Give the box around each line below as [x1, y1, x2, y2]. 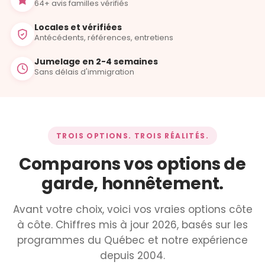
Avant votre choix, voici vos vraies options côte [12, 202, 253, 216]
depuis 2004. [100, 248, 165, 263]
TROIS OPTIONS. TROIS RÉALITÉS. [56, 130, 209, 141]
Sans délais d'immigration [34, 66, 134, 77]
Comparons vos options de [19, 152, 246, 176]
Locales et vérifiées [34, 21, 122, 33]
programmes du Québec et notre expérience [17, 232, 248, 247]
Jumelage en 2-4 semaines [34, 55, 158, 67]
